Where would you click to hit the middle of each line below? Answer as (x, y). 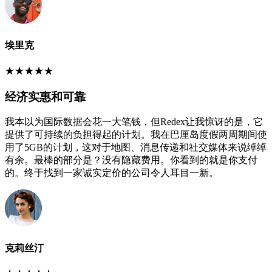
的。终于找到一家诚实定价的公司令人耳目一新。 (112, 173)
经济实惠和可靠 (45, 97)
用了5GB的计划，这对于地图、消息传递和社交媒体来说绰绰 (136, 148)
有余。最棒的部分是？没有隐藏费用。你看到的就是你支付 (131, 160)
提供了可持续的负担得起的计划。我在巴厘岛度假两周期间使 (136, 135)
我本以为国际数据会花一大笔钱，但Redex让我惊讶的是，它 (134, 122)
